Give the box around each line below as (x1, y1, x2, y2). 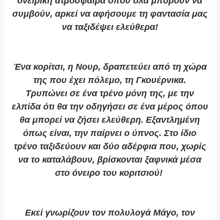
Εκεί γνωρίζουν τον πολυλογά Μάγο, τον (25, 208, 195, 218)
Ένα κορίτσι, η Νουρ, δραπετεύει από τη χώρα (13, 62, 207, 72)
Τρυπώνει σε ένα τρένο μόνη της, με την (26, 88, 194, 99)
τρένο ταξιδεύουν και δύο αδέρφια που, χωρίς (13, 141, 206, 152)
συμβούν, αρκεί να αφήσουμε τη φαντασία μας (12, 9, 208, 19)
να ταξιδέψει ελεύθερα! (61, 22, 158, 32)
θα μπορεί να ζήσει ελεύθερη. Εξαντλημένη (20, 115, 200, 125)
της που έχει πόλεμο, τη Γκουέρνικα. (33, 75, 187, 85)
